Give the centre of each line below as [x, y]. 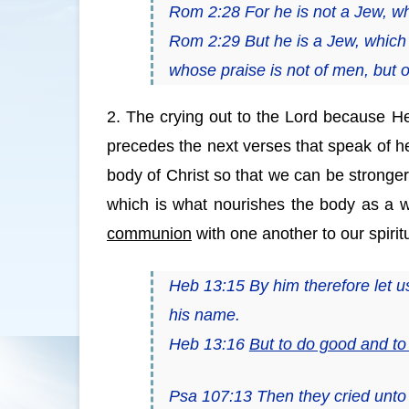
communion [149, 234]
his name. [204, 315]
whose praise [219, 70]
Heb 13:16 [209, 345]
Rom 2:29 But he [232, 41]
